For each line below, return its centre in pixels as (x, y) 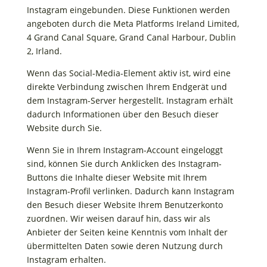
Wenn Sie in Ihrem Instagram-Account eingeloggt (125, 150)
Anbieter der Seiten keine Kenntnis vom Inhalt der (127, 232)
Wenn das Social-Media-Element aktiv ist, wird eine (128, 73)
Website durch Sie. (64, 128)
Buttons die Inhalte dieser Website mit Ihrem (117, 177)
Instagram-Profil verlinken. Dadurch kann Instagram (130, 191)
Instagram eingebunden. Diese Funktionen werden (128, 10)
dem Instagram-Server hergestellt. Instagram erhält (130, 100)
